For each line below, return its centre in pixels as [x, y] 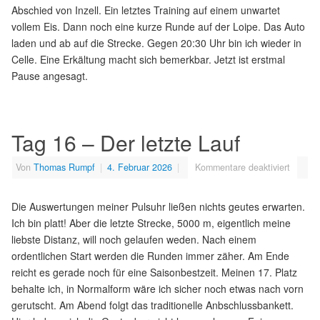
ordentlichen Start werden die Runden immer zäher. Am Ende [150, 255]
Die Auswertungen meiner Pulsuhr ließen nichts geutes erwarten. [158, 206]
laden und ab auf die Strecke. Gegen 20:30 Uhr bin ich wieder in [156, 42]
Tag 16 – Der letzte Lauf [126, 142]
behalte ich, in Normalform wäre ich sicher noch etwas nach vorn [157, 288]
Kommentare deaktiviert [242, 167]
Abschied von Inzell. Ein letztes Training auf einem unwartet [146, 10]
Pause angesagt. [50, 75]
